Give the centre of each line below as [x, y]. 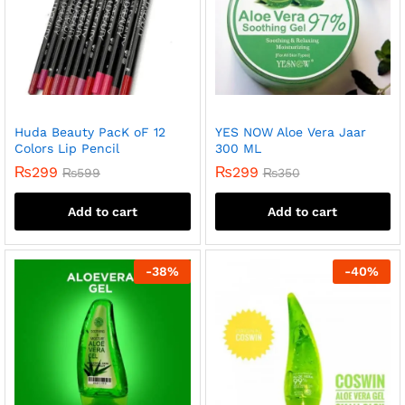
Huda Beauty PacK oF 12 [90, 132]
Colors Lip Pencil [67, 149]
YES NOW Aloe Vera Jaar [290, 132]
